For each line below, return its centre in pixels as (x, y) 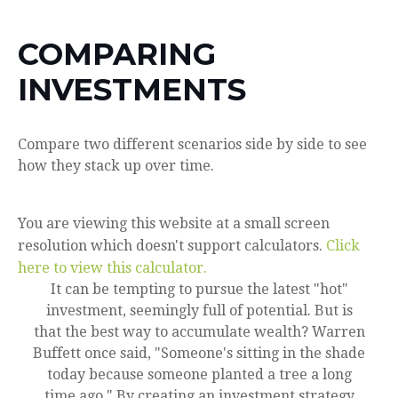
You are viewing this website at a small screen (174, 224)
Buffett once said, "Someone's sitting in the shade (199, 354)
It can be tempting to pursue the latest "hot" (199, 290)
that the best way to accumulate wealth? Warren (199, 332)
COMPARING (117, 55)
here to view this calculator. (112, 268)
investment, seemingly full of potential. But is (199, 311)
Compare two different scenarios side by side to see (192, 145)
